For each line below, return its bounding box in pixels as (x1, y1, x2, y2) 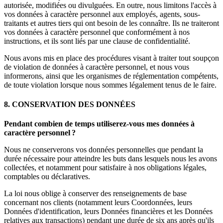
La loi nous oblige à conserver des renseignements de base (4, 189, 187, 198)
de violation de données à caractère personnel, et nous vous (4, 62, 189, 71)
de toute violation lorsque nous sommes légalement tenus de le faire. (4, 80, 217, 89)
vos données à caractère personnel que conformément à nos (4, 27, 190, 36)
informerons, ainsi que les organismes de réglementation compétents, (4, 71, 219, 80)
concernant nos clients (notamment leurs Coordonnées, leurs (4, 198, 192, 207)
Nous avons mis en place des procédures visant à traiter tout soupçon (4, 53, 219, 62)
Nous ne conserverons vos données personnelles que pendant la (4, 145, 203, 154)
